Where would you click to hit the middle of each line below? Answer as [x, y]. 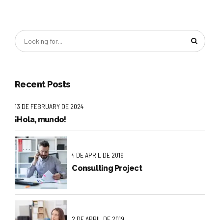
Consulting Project [107, 168]
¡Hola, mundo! [41, 119]
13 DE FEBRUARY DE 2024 [49, 107]
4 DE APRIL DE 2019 [98, 155]
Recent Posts [42, 84]
